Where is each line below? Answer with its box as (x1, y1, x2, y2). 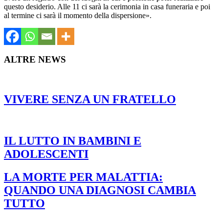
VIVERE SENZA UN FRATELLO (4, 92, 176, 106)
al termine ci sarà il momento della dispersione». (4, 11, 152, 20)
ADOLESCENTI (4, 147, 88, 160)
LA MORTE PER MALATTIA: (4, 170, 163, 183)
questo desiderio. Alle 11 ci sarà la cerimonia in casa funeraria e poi (4, 2, 210, 11)
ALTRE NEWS (4, 54, 66, 65)
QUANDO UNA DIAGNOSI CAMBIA (4, 183, 196, 197)
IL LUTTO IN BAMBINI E (4, 134, 141, 147)
